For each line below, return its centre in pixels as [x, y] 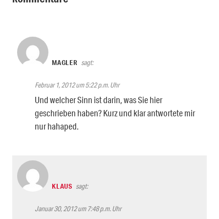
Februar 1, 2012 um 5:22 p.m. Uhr [77, 85]
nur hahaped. [57, 126]
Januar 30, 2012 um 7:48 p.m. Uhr [78, 208]
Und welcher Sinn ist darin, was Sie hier [99, 99]
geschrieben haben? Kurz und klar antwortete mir [115, 113]
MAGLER [65, 62]
